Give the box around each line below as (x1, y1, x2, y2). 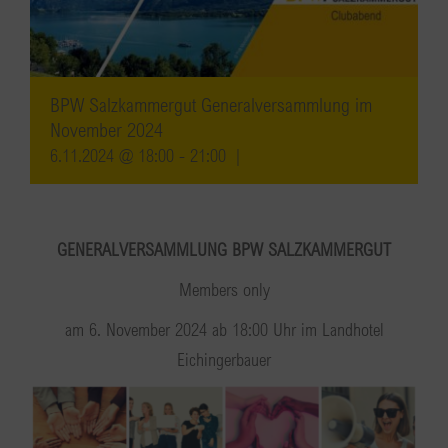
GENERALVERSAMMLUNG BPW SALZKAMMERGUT (57, 237, 391, 260)
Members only (178, 277, 270, 300)
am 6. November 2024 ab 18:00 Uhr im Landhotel (64, 317, 384, 340)
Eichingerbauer (177, 347, 271, 370)
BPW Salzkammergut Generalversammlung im (50, 91, 372, 117)
